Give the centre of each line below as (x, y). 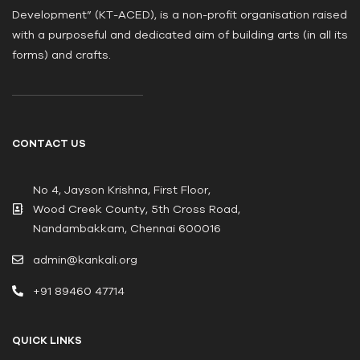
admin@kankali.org (85, 260)
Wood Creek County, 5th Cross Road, (136, 209)
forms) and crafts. (61, 55)
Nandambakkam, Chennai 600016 (127, 229)
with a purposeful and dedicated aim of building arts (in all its (180, 35)
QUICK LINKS (47, 341)
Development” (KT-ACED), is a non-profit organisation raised (180, 15)
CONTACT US (49, 144)
